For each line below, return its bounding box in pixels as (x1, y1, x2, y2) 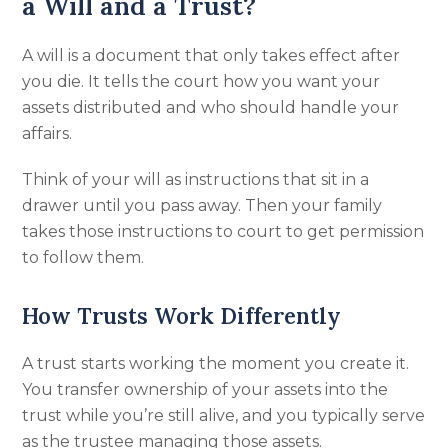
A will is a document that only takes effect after (22, 46, 401, 65)
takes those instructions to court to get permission (22, 222, 425, 241)
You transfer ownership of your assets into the (22, 380, 389, 399)
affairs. (22, 124, 73, 143)
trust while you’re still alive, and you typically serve (22, 406, 426, 425)
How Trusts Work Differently (22, 302, 342, 330)
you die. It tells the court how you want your (22, 72, 381, 91)
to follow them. (22, 248, 145, 267)
